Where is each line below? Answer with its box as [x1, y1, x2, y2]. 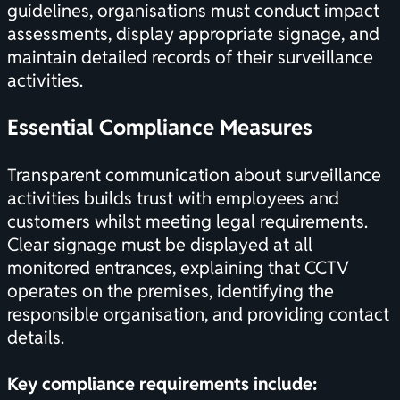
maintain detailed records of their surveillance [7, 46, 373, 70]
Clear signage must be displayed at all [7, 233, 312, 257]
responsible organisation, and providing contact [7, 303, 389, 327]
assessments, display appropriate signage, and [7, 22, 379, 46]
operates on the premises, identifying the [7, 279, 334, 304]
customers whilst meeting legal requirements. [7, 210, 368, 234]
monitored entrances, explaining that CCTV [7, 256, 349, 280]
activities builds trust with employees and [7, 187, 339, 211]
